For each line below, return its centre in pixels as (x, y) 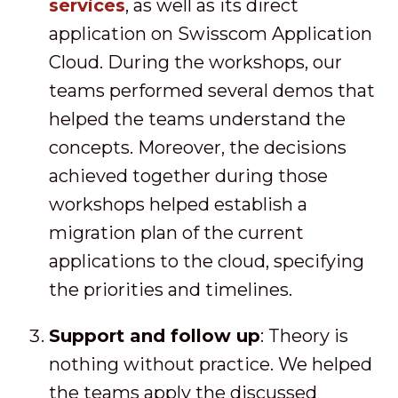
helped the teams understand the (197, 119)
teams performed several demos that (212, 90)
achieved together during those (188, 175)
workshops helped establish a (178, 204)
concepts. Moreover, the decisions (198, 147)
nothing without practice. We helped (211, 364)
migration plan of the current (176, 232)
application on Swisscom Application (211, 33)
